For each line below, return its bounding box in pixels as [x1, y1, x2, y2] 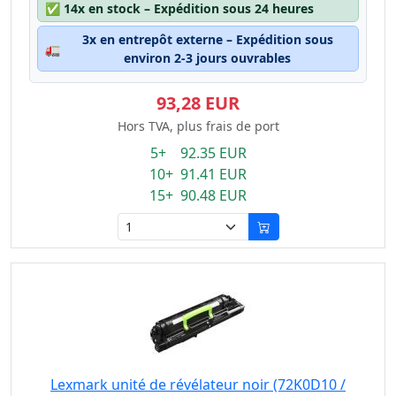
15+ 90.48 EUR [149, 186, 247, 205]
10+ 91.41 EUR [149, 164, 247, 184]
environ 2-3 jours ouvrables [124, 49, 291, 66]
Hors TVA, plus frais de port [117, 118, 279, 134]
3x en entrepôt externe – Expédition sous [81, 31, 333, 48]
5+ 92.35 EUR [149, 143, 247, 163]
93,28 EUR [156, 91, 240, 115]
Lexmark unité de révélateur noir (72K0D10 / [50, 375, 346, 394]
